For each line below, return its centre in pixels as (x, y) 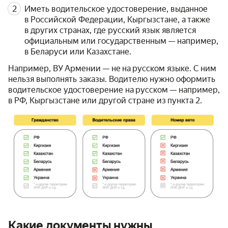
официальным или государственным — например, (121, 41)
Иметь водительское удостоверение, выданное (116, 9)
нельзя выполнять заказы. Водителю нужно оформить (112, 79)
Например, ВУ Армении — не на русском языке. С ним (112, 68)
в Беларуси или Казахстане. (78, 51)
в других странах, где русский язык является (110, 30)
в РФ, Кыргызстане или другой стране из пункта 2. (105, 100)
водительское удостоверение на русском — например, (114, 90)
